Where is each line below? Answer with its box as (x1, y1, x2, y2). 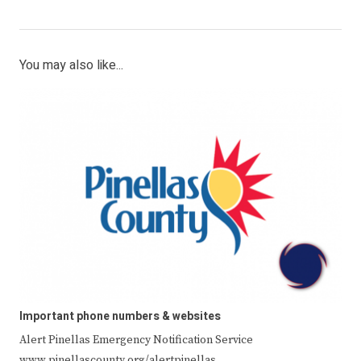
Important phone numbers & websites (19, 307, 221, 325)
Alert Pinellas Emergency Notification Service (19, 332, 253, 347)
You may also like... (19, 56, 123, 76)
